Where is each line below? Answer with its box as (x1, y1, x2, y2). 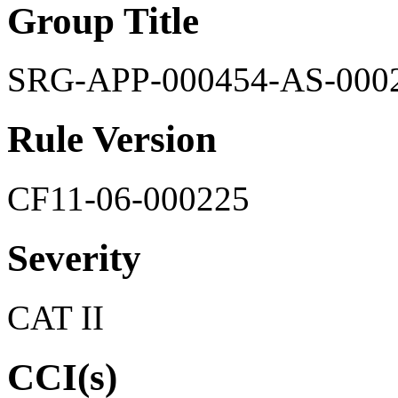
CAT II (7, 298, 104, 338)
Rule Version (7, 118, 217, 161)
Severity (7, 237, 141, 280)
